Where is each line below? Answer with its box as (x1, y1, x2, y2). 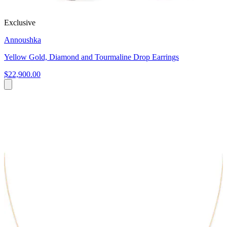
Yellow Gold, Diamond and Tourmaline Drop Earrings (4, 52, 179, 61)
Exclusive (4, 18, 35, 27)
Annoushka (4, 35, 41, 44)
